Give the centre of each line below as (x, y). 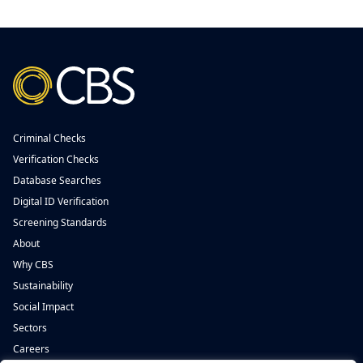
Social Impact (43, 307)
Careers (31, 349)
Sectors (30, 328)
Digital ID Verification (61, 201)
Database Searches (57, 180)
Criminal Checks (49, 138)
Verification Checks (56, 159)
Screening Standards (60, 222)
